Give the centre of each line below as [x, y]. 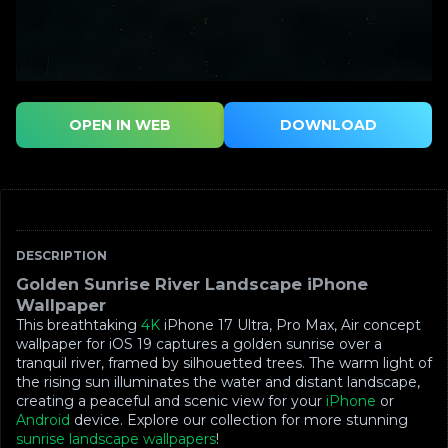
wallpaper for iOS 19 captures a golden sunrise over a [199, 344]
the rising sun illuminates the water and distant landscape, [218, 382]
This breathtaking [78, 325]
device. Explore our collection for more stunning [239, 420]
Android [43, 420]
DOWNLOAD [328, 125]
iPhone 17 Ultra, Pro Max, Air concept [290, 325]
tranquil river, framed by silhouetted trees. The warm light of [224, 363]
